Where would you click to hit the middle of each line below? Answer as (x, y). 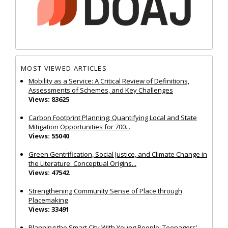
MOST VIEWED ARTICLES (64, 68)
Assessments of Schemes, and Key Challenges (101, 90)
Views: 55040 (49, 136)
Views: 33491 (49, 209)
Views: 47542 (49, 172)
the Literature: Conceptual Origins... (82, 163)
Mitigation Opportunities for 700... (79, 126)
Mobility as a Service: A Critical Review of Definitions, (109, 81)
